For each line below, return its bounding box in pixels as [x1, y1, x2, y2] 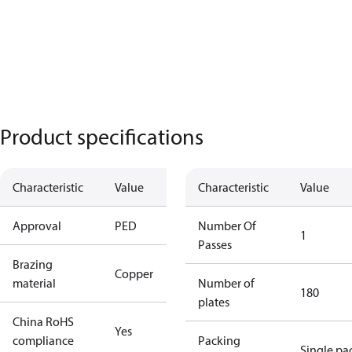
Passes [198, 236, 232, 252]
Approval [13, 218, 61, 233]
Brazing [13, 256, 53, 272]
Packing [198, 332, 240, 348]
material [13, 275, 56, 291]
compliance [13, 332, 74, 348]
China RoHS [13, 313, 74, 329]
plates [198, 294, 229, 310]
